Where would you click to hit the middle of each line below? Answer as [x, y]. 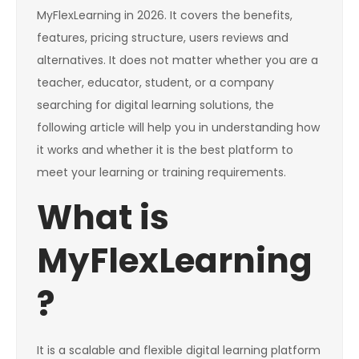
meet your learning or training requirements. [161, 173]
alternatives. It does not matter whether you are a [177, 61]
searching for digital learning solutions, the [155, 105]
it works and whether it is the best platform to [165, 150]
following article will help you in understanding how [178, 128]
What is [103, 218]
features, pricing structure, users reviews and [163, 38]
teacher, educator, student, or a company [155, 83]
